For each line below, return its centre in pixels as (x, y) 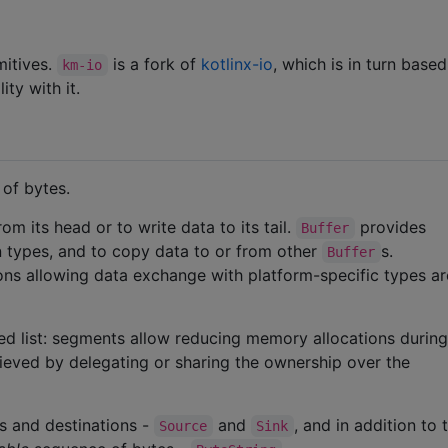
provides (392, 226)
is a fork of (154, 64)
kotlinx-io (236, 64)
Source (183, 425)
